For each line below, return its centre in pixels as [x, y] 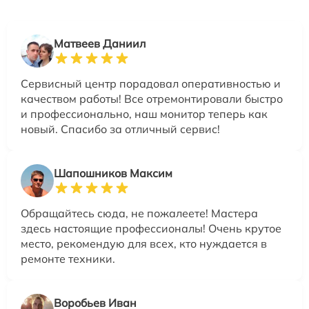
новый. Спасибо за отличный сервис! [120, 129]
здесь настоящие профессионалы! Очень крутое [151, 229]
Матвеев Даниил [100, 44]
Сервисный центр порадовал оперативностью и [151, 84]
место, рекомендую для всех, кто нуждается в [144, 244]
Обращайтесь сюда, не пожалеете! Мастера [139, 213]
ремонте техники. [68, 259]
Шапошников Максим [113, 173]
